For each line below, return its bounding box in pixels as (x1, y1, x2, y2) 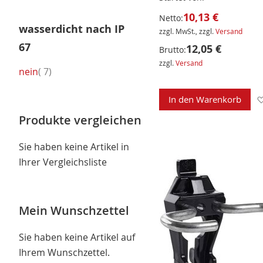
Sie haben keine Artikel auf (19, 230, 135, 244)
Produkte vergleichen (19, 112, 141, 128)
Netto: (159, 12, 183, 24)
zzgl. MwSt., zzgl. (159, 26, 215, 36)
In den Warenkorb (168, 93, 241, 106)
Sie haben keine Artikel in (19, 140, 129, 153)
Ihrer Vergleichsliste (19, 155, 107, 168)
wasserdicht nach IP (19, 21, 124, 36)
